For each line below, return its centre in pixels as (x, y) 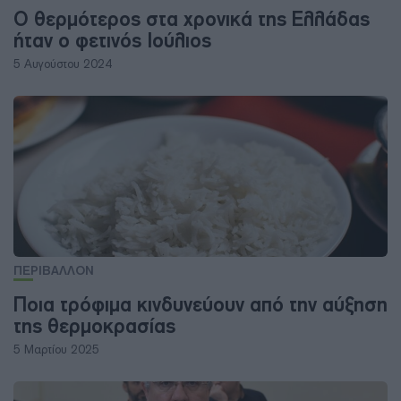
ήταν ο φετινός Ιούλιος (112, 40)
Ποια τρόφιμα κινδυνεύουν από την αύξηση (200, 304)
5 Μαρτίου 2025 (56, 350)
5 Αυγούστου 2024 (63, 64)
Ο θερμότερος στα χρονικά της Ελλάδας (192, 19)
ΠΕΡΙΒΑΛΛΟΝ (54, 270)
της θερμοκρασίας (94, 326)
